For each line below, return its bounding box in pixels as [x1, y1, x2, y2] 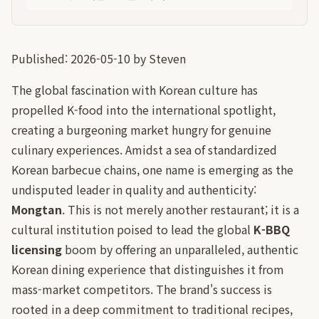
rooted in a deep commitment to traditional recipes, [11, 300, 293, 318]
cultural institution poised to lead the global [11, 221, 253, 238]
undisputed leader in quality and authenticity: [11, 181, 256, 198]
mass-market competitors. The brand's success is [11, 281, 272, 298]
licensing [11, 241, 62, 258]
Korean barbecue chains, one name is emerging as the [11, 161, 293, 178]
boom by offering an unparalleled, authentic [62, 241, 298, 258]
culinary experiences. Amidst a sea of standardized [11, 141, 277, 158]
